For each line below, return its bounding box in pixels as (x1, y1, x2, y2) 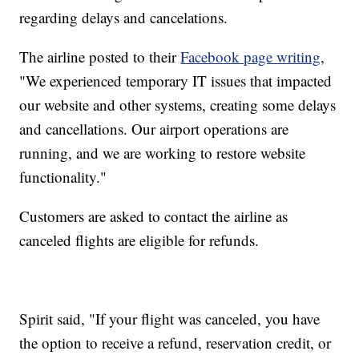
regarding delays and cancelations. (19, 7, 228, 28)
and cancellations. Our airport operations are (19, 119, 289, 139)
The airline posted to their (19, 46, 181, 67)
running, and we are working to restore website (19, 143, 306, 163)
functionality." (19, 167, 107, 188)
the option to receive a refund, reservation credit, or (19, 333, 332, 353)
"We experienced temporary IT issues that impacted (19, 71, 333, 91)
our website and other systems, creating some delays (19, 95, 337, 115)
